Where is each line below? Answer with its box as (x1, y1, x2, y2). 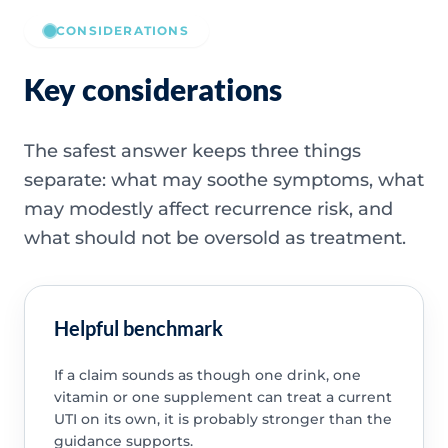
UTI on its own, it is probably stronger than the (53, 410, 392, 429)
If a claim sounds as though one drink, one (53, 366, 361, 385)
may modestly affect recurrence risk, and (24, 197, 393, 220)
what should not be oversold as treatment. (24, 226, 406, 249)
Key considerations (24, 70, 282, 107)
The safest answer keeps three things (24, 139, 361, 162)
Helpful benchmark (53, 316, 223, 341)
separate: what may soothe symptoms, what (24, 168, 424, 191)
